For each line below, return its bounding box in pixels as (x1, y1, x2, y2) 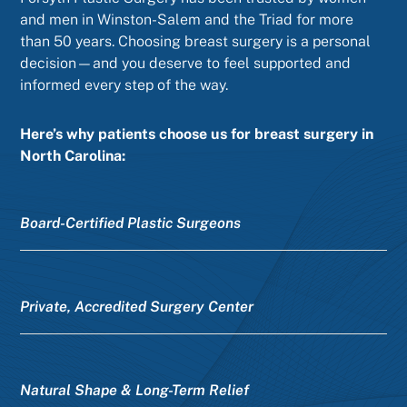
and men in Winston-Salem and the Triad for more (20, 11, 354, 28)
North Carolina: (20, 147, 126, 164)
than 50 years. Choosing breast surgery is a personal (20, 33, 372, 50)
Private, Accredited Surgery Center (20, 298, 254, 315)
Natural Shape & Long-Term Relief (20, 382, 250, 399)
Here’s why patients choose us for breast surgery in (20, 125, 374, 143)
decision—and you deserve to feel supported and (20, 55, 352, 72)
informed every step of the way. (20, 76, 229, 94)
